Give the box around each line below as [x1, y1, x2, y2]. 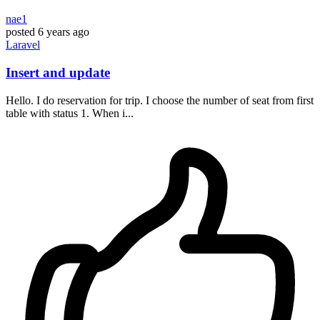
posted [6, 26, 35, 39]
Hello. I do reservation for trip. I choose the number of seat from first [6, 94, 314, 106]
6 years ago [38, 26, 89, 39]
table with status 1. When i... [6, 106, 134, 119]
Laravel [6, 39, 40, 51]
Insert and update [6, 64, 110, 80]
